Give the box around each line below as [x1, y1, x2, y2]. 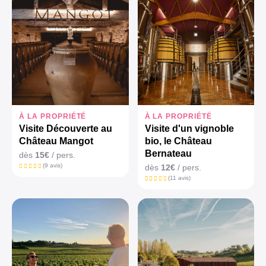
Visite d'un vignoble [144, 123, 234, 134]
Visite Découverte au [19, 123, 112, 134]
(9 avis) [42, 162, 62, 169]
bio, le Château [144, 136, 212, 147]
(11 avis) [168, 175, 191, 182]
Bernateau [144, 148, 192, 159]
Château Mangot [19, 136, 93, 147]
